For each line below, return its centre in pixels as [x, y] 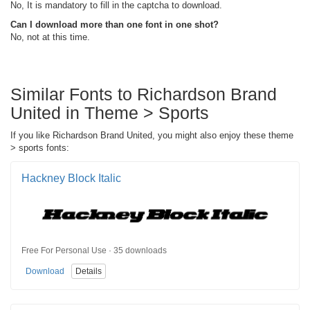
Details [89, 272]
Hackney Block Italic [71, 178]
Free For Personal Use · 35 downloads [94, 251]
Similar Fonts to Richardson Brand [144, 94]
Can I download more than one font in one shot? [115, 24]
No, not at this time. [50, 37]
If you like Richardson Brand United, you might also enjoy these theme [152, 135]
